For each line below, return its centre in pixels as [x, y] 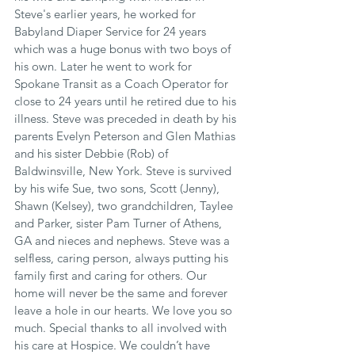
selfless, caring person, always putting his [123, 258]
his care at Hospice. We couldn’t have [114, 345]
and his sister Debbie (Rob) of [93, 153]
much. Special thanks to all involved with [122, 328]
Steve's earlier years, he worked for [107, 14]
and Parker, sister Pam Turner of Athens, [120, 223]
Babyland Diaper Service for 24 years [112, 31]
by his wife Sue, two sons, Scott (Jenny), [118, 188]
